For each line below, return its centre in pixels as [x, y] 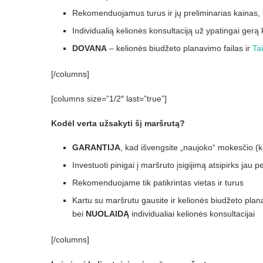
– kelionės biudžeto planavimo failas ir [180, 48]
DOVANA [90, 48]
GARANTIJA [96, 148]
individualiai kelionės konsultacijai [192, 214]
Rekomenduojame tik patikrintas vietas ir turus [158, 183]
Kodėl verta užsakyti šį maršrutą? [118, 124]
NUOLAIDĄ [107, 214]
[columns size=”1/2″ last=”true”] [109, 99]
